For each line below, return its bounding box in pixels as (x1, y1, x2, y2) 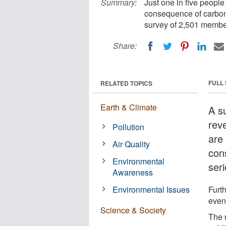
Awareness (112, 166, 153, 178)
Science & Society (100, 204, 166, 216)
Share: (113, 40, 137, 51)
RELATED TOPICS (100, 78, 152, 88)
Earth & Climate (100, 101, 157, 113)
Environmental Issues (112, 183, 190, 195)
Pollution (112, 121, 145, 133)
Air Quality (112, 138, 150, 150)
